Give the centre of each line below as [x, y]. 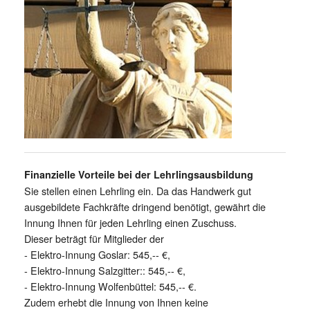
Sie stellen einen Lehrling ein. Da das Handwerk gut [138, 190]
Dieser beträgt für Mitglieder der [94, 238]
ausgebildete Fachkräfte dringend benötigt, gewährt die [145, 206]
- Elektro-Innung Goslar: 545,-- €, [97, 254]
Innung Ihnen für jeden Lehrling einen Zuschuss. [130, 222]
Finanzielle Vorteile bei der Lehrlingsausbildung [139, 174]
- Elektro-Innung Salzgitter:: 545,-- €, [105, 270]
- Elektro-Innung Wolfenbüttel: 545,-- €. [110, 286]
